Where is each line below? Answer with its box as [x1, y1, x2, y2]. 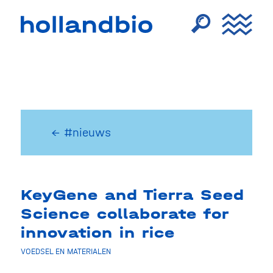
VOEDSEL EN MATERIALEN [20, 246, 111, 256]
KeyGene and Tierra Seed [20, 186, 244, 204]
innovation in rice [20, 224, 175, 241]
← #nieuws [51, 126, 111, 140]
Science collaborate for [20, 205, 229, 222]
